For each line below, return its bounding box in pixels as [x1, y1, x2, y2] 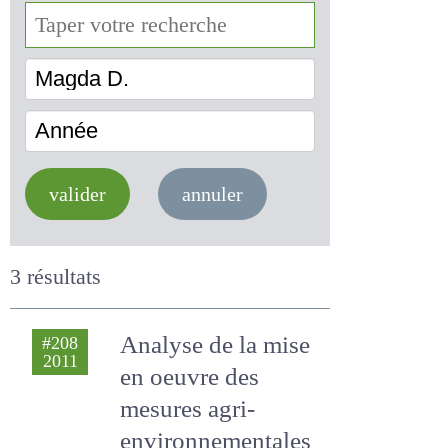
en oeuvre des [120, 389, 264, 422]
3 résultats [10, 291, 111, 320]
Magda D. [35, 98, 109, 124]
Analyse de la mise [120, 357, 310, 390]
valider [49, 210, 115, 236]
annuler [189, 210, 262, 236]
